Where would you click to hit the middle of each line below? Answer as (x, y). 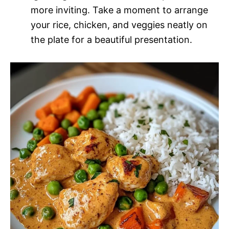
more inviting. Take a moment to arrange (119, 10)
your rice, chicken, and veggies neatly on (119, 25)
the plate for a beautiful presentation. (111, 39)
